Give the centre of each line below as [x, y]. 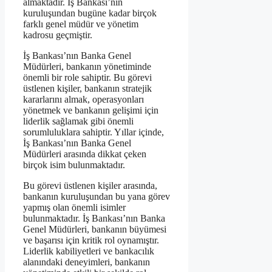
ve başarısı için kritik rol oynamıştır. [91, 240]
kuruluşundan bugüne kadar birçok [90, 13]
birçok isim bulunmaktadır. [74, 165]
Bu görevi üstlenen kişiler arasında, [90, 186]
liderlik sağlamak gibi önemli [78, 121]
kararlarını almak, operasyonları [83, 100]
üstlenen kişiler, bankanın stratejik [87, 89]
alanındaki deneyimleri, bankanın [87, 262]
